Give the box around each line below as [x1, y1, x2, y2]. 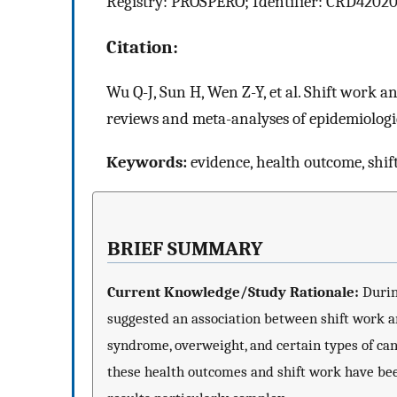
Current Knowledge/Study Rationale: [107, 282, 359, 300]
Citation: [106, 35, 178, 58]
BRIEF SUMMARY [107, 237, 263, 261]
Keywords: [106, 152, 187, 172]
